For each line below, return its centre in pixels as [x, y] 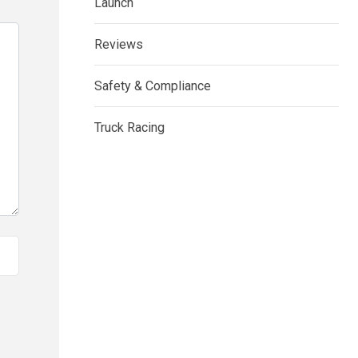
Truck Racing [129, 128]
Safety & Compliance [153, 86]
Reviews [119, 45]
